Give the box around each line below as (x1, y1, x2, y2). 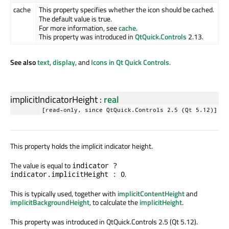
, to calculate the (89, 197, 140, 208)
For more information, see (39, 22, 119, 33)
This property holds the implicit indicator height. (10, 141, 153, 152)
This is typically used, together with (10, 188, 118, 199)
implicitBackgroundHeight (10, 197, 89, 208)
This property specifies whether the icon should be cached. (39, 4, 214, 15)
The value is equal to (10, 160, 72, 171)
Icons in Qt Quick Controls (91, 57, 169, 68)
